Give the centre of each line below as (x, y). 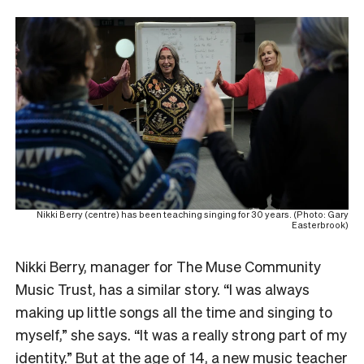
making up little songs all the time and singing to (174, 312)
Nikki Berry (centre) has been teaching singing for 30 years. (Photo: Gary (193, 215)
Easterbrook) (320, 225)
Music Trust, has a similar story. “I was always (162, 289)
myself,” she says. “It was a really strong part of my (181, 335)
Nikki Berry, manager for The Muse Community (168, 266)
